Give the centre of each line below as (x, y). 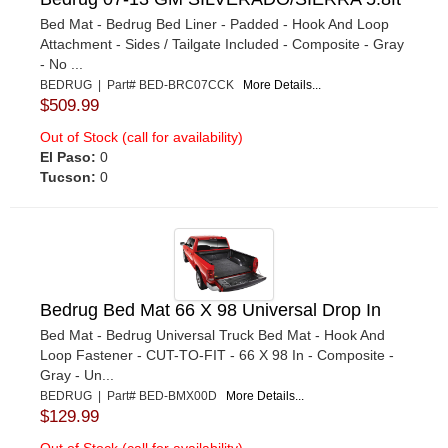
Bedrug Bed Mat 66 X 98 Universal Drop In (210, 310)
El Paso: (68, 156)
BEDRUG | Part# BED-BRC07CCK (141, 84)
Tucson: (68, 176)
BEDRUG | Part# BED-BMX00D (133, 396)
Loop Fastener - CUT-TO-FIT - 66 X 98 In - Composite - (217, 355)
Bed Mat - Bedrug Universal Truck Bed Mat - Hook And (212, 335)
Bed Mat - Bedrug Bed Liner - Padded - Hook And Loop (214, 23)
